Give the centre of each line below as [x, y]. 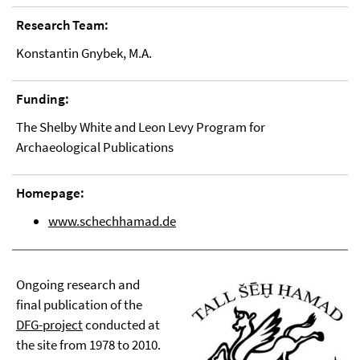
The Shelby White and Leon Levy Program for [141, 127]
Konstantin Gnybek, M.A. [84, 53]
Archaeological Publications [95, 147]
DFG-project [49, 324]
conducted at [121, 324]
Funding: [43, 99]
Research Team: [62, 25]
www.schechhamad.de [112, 221]
